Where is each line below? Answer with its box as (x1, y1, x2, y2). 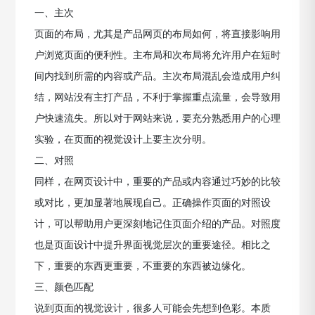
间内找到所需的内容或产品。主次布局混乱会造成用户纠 (34, 70, 281, 82)
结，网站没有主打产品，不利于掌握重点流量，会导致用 (34, 91, 281, 103)
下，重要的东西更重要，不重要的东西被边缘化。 (34, 259, 251, 272)
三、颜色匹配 (34, 281, 94, 293)
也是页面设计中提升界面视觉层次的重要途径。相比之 (34, 238, 271, 251)
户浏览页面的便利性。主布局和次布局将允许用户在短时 (34, 49, 281, 61)
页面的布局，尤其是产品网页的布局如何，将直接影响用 (34, 27, 281, 40)
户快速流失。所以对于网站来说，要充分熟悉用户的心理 (34, 112, 281, 124)
